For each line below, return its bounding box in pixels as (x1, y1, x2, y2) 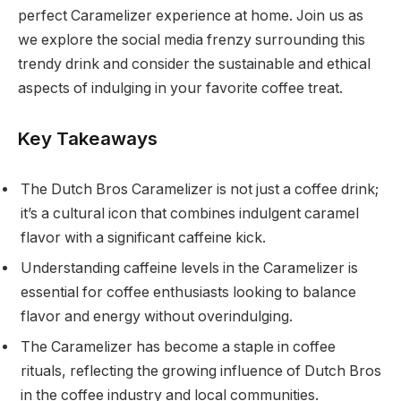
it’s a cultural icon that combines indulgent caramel (21, 205, 359, 223)
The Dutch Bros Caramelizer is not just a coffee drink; (21, 181, 379, 199)
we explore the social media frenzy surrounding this (18, 30, 365, 48)
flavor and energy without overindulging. (21, 308, 293, 326)
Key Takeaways (18, 126, 158, 149)
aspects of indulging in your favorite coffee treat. (18, 79, 343, 97)
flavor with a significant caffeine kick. (21, 229, 266, 247)
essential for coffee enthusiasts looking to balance (21, 284, 356, 302)
